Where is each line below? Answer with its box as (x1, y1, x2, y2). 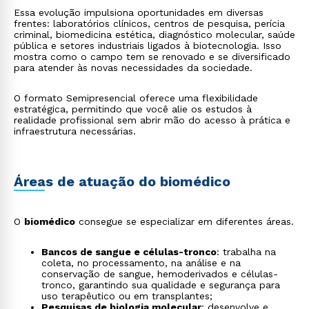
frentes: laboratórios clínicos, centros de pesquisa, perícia (14, 18, 285, 29)
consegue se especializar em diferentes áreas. (75, 216, 294, 227)
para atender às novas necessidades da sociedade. (14, 62, 252, 73)
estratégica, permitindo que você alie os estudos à (14, 103, 252, 114)
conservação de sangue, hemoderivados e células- (41, 268, 278, 279)
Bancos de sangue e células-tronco (41, 246, 217, 257)
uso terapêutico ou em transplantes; (41, 290, 212, 301)
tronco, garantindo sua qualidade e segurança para (41, 279, 280, 290)
